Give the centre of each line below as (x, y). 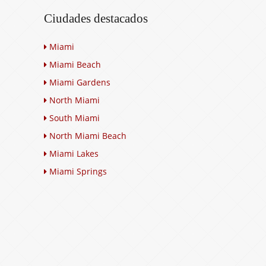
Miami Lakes (74, 153)
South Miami (75, 118)
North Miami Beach (88, 135)
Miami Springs (78, 171)
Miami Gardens (80, 82)
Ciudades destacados (96, 18)
